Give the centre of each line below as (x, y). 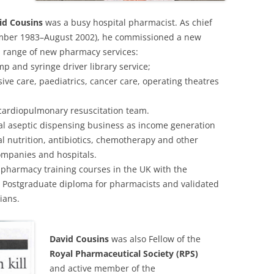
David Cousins (80, 239)
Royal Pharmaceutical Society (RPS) (124, 253)
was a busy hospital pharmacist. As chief (128, 23)
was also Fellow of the (155, 239)
